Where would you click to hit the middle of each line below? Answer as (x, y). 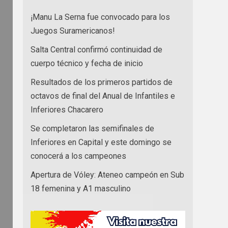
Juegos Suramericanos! (73, 31)
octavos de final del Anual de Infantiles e (103, 96)
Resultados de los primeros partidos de (102, 82)
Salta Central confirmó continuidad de (96, 49)
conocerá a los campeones (78, 156)
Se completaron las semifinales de (92, 128)
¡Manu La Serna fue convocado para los (100, 17)
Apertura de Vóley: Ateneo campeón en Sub (107, 175)
